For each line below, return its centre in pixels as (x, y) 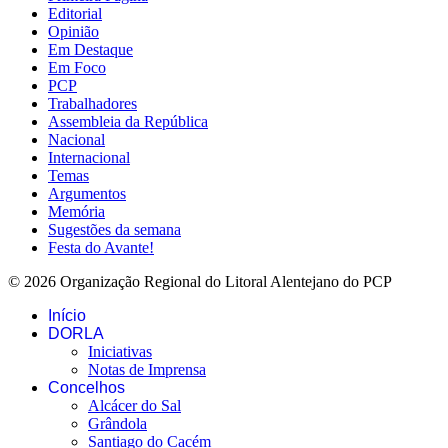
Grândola (117, 423)
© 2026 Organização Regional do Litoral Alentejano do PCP (200, 281)
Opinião (73, 31)
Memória (76, 211)
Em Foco (77, 67)
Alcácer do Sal (134, 405)
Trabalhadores (92, 103)
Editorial (75, 13)
